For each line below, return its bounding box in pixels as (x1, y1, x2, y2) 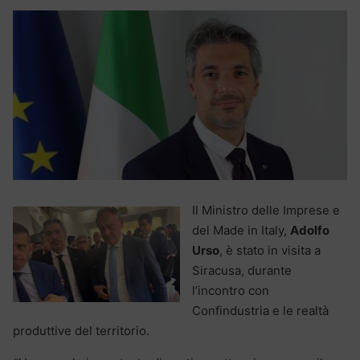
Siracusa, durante (192, 263, 292, 279)
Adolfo (290, 223, 329, 239)
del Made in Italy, (192, 223, 290, 239)
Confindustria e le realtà (192, 303, 329, 319)
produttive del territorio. (13, 323, 149, 339)
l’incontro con (192, 283, 269, 299)
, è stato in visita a (219, 243, 321, 259)
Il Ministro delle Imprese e (192, 202, 340, 219)
